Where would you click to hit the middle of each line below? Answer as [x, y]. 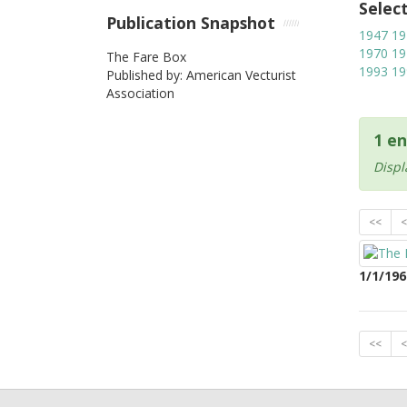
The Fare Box [146, 56]
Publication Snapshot [191, 23]
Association [140, 93]
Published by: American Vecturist [201, 74]
